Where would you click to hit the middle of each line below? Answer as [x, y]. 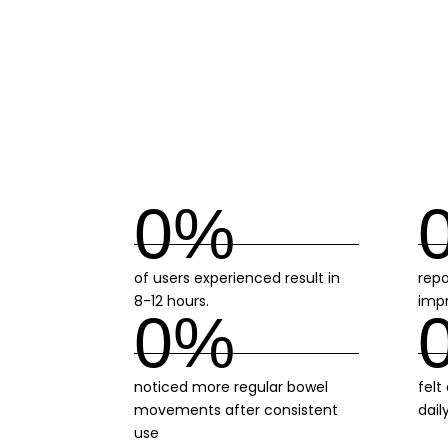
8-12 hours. [172, 301]
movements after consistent [236, 409]
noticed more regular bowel [231, 386]
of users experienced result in [237, 278]
